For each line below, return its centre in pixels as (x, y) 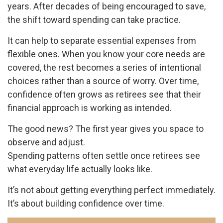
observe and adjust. (46, 142)
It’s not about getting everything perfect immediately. (111, 190)
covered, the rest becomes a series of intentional (104, 67)
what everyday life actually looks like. (80, 169)
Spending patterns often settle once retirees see (104, 156)
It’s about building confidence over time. (86, 203)
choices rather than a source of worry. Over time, (103, 81)
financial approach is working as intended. (90, 108)
